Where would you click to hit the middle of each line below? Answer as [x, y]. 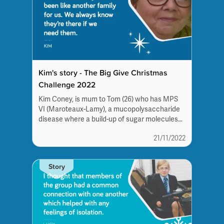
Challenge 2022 [67, 84]
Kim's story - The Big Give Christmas [103, 72]
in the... [49, 129]
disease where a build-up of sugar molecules [108, 119]
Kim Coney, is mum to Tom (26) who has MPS [108, 99]
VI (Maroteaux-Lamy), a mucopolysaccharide [109, 109]
